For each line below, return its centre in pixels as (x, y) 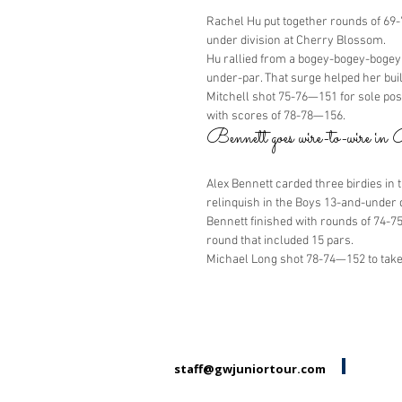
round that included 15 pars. (280, 241)
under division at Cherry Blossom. (296, 41)
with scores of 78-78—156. (276, 116)
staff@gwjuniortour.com (249, 369)
